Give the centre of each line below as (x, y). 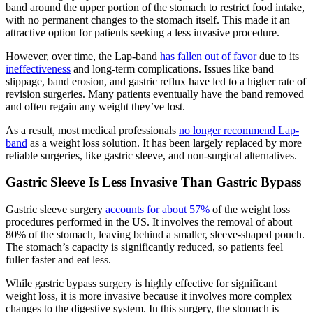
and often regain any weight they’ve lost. (95, 106)
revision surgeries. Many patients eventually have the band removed (155, 94)
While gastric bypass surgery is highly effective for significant (141, 284)
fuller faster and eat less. (60, 260)
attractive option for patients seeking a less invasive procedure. (143, 32)
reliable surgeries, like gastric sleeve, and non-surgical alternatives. (151, 155)
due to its (278, 56)
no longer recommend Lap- (239, 130)
